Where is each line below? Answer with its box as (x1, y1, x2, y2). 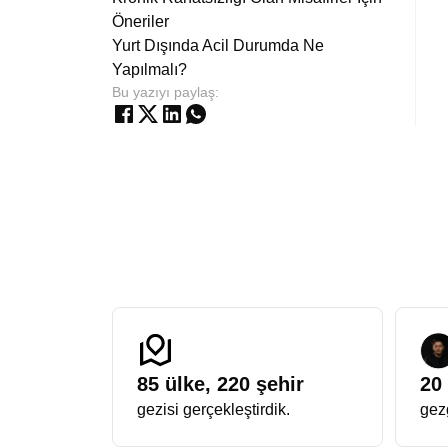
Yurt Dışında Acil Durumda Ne (112, 37, 324, 54)
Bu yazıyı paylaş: (112, 84, 219, 100)
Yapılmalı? (112, 61, 187, 78)
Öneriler (112, 13, 169, 30)
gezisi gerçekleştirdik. (137, 401, 290, 418)
